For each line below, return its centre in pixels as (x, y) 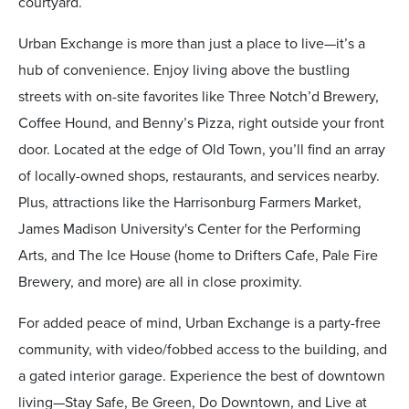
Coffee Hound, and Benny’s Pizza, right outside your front (201, 123)
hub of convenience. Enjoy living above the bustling (184, 70)
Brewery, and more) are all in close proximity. (160, 282)
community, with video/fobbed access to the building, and (203, 349)
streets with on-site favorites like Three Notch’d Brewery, (199, 96)
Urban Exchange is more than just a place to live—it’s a (192, 43)
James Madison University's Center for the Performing (189, 229)
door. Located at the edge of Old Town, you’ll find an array (202, 149)
